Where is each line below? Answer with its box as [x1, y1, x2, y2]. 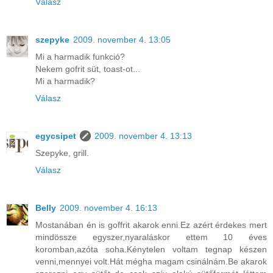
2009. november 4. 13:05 [73, 35, 171, 45]
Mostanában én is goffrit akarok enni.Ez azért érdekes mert [35, 220, 267, 230]
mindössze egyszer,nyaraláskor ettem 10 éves [35, 232, 267, 243]
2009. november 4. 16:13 [60, 203, 157, 213]
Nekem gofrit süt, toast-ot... [35, 64, 140, 74]
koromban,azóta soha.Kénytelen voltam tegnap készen [35, 244, 267, 255]
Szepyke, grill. [35, 148, 89, 158]
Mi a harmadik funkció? [35, 52, 125, 62]
